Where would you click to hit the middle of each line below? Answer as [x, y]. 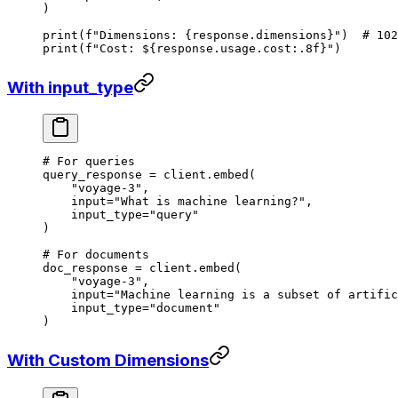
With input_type [70, 87]
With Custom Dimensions [108, 360]
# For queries [89, 162]
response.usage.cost [224, 48]
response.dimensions [259, 35]
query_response [96, 175]
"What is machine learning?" [210, 202]
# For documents [96, 255]
